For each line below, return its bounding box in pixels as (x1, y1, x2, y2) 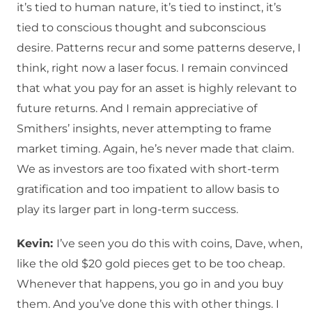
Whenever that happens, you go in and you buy (17, 277, 283, 291)
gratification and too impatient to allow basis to (17, 182, 279, 196)
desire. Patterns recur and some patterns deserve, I (17, 41, 301, 55)
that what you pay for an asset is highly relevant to (17, 81, 297, 95)
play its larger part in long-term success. (17, 203, 238, 217)
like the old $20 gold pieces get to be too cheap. (17, 257, 285, 271)
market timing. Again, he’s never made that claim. (17, 142, 294, 156)
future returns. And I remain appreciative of (17, 102, 257, 116)
